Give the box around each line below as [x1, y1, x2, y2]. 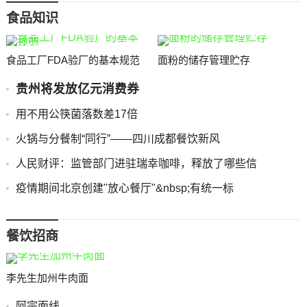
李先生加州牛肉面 [5, 272, 88, 284]
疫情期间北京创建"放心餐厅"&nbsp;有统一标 [15, 182, 234, 194]
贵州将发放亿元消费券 [15, 82, 139, 96]
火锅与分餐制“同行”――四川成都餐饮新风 [15, 133, 220, 145]
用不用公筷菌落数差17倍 [15, 108, 138, 120]
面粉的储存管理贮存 [158, 54, 251, 66]
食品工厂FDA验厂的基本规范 [5, 54, 140, 66]
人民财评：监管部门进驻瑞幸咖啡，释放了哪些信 [15, 158, 257, 169]
